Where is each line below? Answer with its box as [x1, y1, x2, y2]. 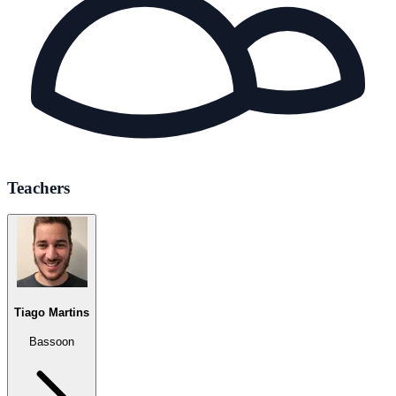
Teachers [7, 178, 70, 197]
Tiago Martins [14, 305, 89, 319]
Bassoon [29, 334, 74, 348]
